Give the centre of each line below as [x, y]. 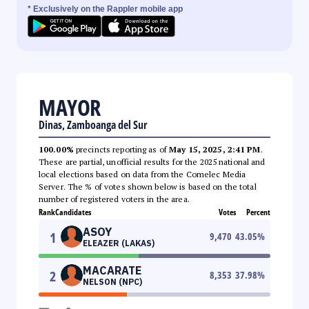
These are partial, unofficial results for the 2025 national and [152, 161]
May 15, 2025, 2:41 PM [215, 149]
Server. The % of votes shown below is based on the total [148, 186]
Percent [258, 212]
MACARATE [112, 270]
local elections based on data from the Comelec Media [142, 174]
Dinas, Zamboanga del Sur [93, 124]
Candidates [73, 212]
